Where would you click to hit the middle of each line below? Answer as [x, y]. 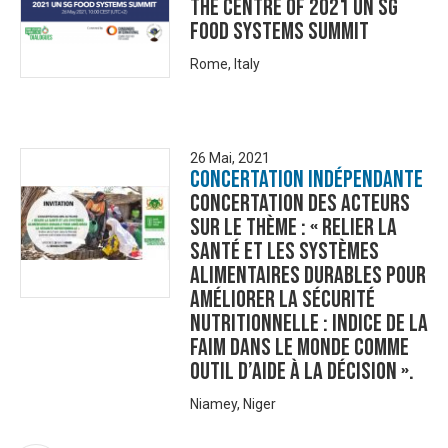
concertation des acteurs [300, 203]
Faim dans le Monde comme [299, 347]
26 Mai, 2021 [230, 158]
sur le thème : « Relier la [293, 227]
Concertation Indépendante [306, 179]
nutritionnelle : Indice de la [309, 323]
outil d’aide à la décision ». [302, 371]
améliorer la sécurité [282, 299]
